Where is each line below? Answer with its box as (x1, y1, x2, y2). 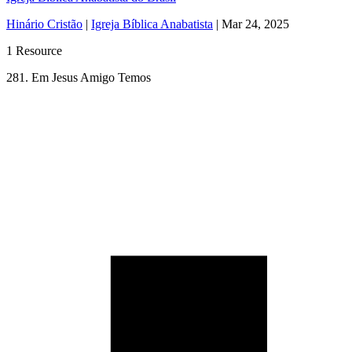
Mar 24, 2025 (222, 17, 289, 31)
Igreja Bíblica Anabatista (91, 17, 213, 31)
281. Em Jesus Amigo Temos (6, 71, 151, 85)
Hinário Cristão (6, 17, 82, 31)
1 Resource (6, 44, 62, 58)
